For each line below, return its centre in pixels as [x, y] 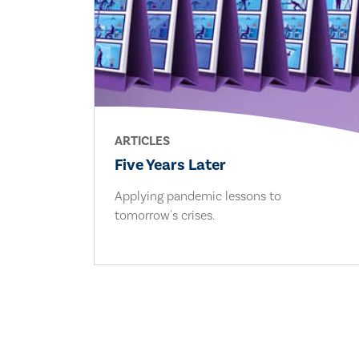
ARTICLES [143, 141]
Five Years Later [171, 165]
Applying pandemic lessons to [198, 196]
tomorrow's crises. [165, 215]
